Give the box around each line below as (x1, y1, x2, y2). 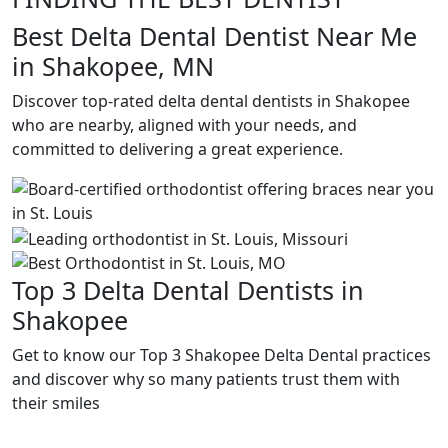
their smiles (12, 391, 100, 414)
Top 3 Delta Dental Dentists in (12, 272, 364, 307)
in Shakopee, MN (12, 49, 214, 83)
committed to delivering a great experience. (12, 138, 343, 160)
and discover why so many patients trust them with (12, 367, 400, 390)
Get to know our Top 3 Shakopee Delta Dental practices (12, 343, 431, 366)
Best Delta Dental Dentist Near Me (12, 19, 417, 53)
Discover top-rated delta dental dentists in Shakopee (12, 90, 410, 112)
